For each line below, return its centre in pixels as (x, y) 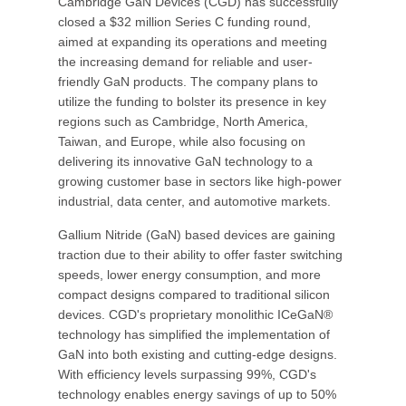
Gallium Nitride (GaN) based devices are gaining (197, 235)
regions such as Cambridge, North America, (183, 121)
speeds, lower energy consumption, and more (189, 275)
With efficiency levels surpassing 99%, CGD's (187, 374)
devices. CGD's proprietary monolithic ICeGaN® (195, 314)
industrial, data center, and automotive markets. (194, 201)
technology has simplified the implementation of (194, 334)
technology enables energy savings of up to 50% (197, 394)
